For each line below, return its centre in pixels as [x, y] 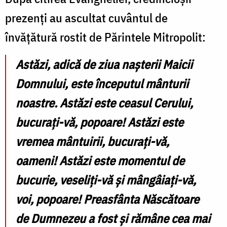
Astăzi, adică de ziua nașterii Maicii [104, 65]
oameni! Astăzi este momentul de [100, 161]
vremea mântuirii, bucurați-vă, [92, 142]
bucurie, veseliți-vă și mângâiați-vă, [106, 180]
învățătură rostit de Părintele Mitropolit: [105, 37]
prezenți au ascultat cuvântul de [86, 18]
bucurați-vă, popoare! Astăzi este [100, 122]
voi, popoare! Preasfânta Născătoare [107, 199]
